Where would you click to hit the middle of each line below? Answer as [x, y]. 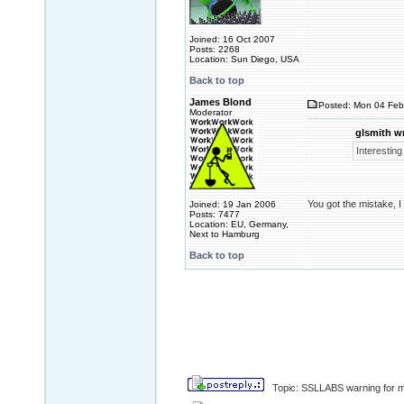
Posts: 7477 [215, 214]
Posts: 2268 [215, 49]
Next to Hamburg [225, 234]
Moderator [211, 112]
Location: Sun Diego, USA [244, 59]
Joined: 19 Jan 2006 [233, 204]
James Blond [220, 102]
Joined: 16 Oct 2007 [232, 39]
